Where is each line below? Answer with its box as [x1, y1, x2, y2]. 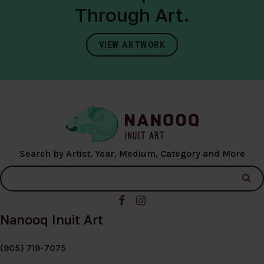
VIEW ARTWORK [98, 38, 166, 51]
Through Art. [75, 4, 189, 27]
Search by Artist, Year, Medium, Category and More [19, 147, 245, 159]
